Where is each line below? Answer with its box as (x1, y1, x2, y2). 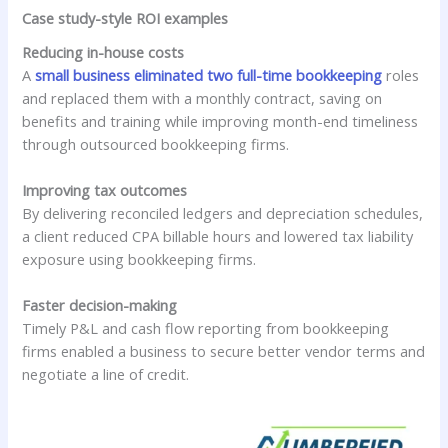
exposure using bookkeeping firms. (22, 248, 257, 269)
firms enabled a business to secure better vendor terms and (22, 341, 426, 362)
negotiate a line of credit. (22, 364, 190, 385)
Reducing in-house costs (22, 41, 185, 62)
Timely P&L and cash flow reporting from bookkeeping (22, 318, 390, 339)
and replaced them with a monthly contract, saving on (22, 87, 383, 108)
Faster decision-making (22, 295, 178, 316)
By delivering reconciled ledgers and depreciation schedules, (22, 202, 424, 223)
